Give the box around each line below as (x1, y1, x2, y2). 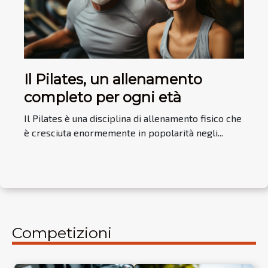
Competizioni (12, 224, 112, 242)
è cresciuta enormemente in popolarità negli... (24, 127, 223, 139)
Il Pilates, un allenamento (24, 71, 202, 89)
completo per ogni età (24, 89, 181, 106)
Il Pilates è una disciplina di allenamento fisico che (24, 112, 242, 124)
